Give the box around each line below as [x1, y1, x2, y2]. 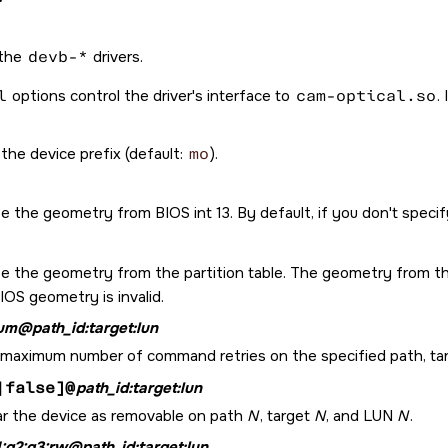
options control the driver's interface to [8, 85, 294, 106]
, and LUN [326, 405, 397, 426]
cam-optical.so [295, 85, 436, 106]
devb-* [27, 46, 88, 67]
